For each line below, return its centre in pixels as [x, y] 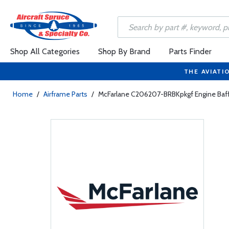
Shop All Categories [45, 51]
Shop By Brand [124, 51]
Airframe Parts [65, 94]
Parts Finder [190, 51]
